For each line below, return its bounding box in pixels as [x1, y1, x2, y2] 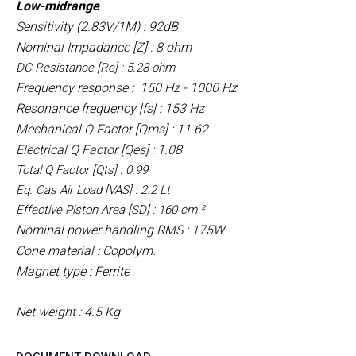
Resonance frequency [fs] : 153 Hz [16, 100, 204, 116]
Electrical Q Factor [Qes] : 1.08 [16, 141, 182, 157]
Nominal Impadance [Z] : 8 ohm [16, 39, 192, 55]
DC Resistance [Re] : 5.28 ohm [16, 60, 175, 75]
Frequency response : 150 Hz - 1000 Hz [16, 79, 237, 95]
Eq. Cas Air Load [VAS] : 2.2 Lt [16, 182, 170, 197]
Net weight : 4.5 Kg [16, 304, 120, 319]
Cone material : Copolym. [16, 242, 159, 258]
